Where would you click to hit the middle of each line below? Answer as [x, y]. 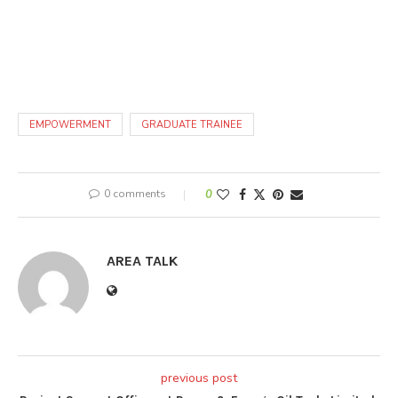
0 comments [135, 193]
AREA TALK [142, 260]
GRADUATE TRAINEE [192, 124]
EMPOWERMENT [70, 124]
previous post [199, 378]
